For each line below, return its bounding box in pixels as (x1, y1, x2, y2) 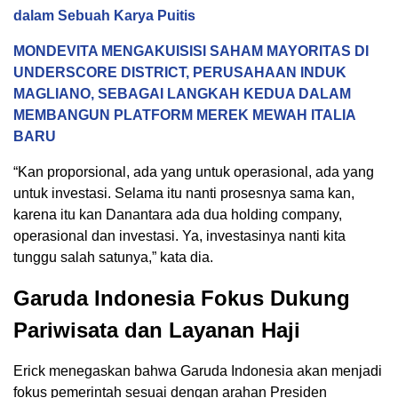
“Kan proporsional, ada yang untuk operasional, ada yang (13, 164, 374, 179)
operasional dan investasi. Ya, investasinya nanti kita (13, 228, 346, 243)
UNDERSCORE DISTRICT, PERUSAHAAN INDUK (13, 65, 346, 80)
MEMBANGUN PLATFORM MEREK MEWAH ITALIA (13, 107, 355, 123)
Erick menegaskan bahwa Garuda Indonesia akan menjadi (13, 363, 382, 378)
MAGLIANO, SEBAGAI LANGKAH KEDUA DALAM (13, 86, 351, 101)
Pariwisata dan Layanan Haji (13, 318, 300, 342)
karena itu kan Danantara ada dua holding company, (13, 207, 342, 222)
